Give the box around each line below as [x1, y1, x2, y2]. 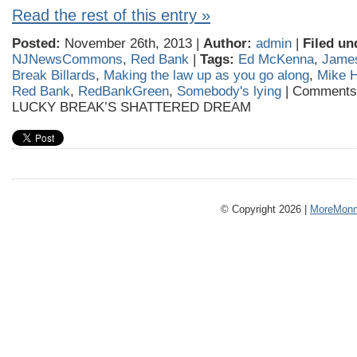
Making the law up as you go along [104, 68, 309, 83]
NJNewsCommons [12, 52, 123, 67]
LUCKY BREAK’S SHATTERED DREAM [12, 100, 251, 115]
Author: [203, 36, 252, 51]
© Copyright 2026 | [221, 202, 310, 215]
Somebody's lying [177, 84, 281, 99]
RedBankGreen [78, 84, 169, 99]
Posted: [12, 36, 61, 51]
